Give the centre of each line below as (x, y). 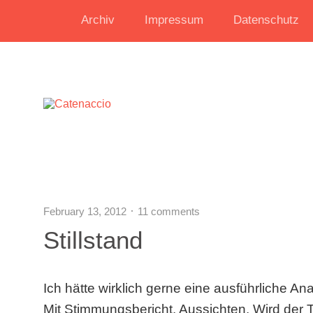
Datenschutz (266, 20)
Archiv (98, 20)
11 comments (169, 211)
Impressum (174, 20)
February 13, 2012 (85, 211)
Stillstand (93, 240)
